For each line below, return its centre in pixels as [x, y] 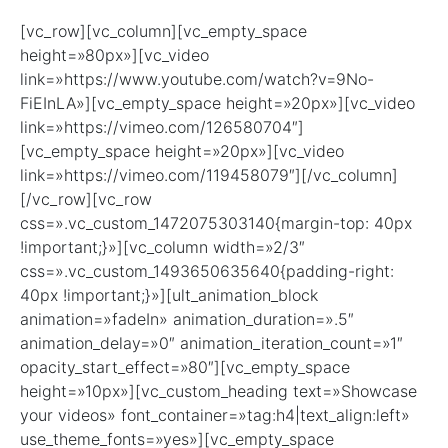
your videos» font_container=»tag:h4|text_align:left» [215, 415]
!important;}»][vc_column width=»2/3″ [162, 247]
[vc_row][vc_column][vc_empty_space [163, 31]
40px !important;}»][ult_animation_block [169, 295]
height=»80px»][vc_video [114, 55]
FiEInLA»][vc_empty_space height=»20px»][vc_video [217, 103]
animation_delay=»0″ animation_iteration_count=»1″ [211, 343]
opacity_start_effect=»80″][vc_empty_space [185, 367]
